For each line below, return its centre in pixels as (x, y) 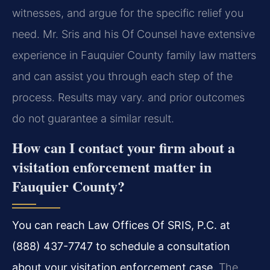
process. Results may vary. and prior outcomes (128, 98)
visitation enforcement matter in (112, 166)
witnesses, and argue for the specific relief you (128, 13)
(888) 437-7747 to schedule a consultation (121, 246)
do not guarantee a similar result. (93, 119)
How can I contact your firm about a (124, 147)
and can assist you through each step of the (122, 77)
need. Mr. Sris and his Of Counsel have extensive (133, 34)
